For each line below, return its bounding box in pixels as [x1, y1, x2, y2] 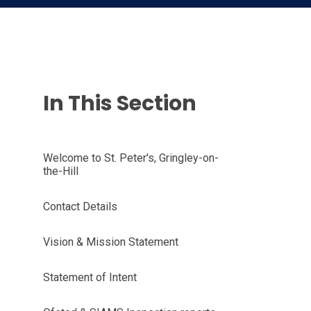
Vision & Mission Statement [42, 235, 178, 249]
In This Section [42, 89, 196, 118]
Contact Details [42, 200, 117, 213]
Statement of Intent [42, 271, 137, 284]
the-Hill [42, 165, 78, 178]
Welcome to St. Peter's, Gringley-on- [42, 151, 219, 165]
